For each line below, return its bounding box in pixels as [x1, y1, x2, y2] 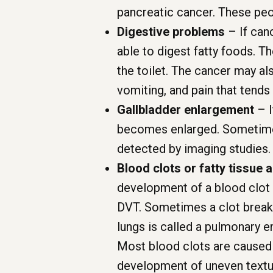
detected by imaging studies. [117, 141, 271, 157]
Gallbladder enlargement [117, 102, 254, 118]
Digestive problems [117, 24, 225, 40]
